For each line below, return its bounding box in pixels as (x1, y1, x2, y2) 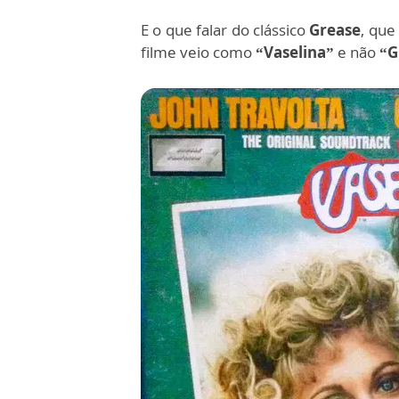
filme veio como (141, 42, 252, 63)
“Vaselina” (252, 42, 334, 63)
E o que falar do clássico (141, 20, 310, 41)
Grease (309, 20, 362, 41)
